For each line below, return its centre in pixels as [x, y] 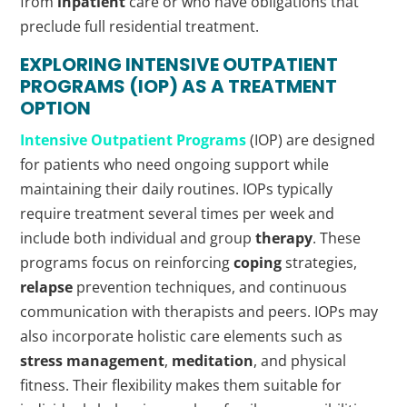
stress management [93, 361]
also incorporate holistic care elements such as [182, 337]
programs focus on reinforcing [127, 263]
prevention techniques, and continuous [210, 288]
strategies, [320, 263]
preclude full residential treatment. [140, 27]
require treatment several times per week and [178, 214]
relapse [47, 288]
